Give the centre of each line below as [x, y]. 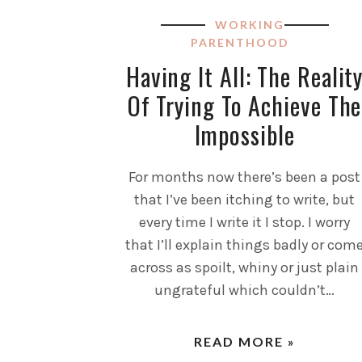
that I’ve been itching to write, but [245, 199]
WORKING [249, 24]
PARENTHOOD [240, 42]
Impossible [244, 134]
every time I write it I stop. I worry [245, 222]
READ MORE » [244, 341]
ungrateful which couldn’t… [245, 290]
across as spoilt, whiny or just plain [245, 267]
